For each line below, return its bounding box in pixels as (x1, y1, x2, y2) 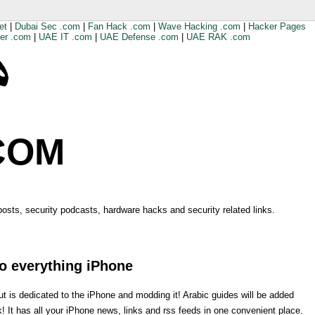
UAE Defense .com (100, 32, 179, 42)
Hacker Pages (248, 21, 306, 32)
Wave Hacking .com (158, 21, 240, 32)
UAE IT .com (39, 32, 92, 42)
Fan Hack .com (88, 21, 150, 32)
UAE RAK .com (186, 32, 250, 42)
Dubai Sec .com (15, 21, 80, 32)
